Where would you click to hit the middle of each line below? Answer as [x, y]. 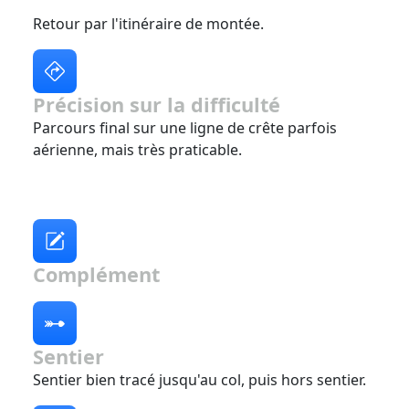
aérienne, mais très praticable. [137, 149]
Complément [96, 274]
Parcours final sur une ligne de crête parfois [185, 127]
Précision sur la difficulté [157, 104]
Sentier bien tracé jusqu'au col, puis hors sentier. [199, 379]
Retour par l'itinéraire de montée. [148, 23]
